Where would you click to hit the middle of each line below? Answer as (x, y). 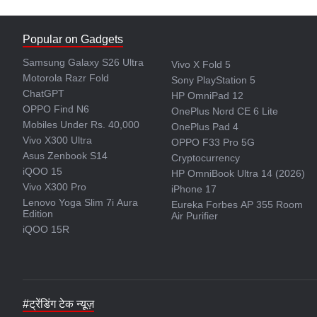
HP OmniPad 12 (208, 96)
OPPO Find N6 (56, 109)
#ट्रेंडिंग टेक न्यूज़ (58, 304)
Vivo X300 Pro (54, 187)
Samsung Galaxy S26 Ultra (83, 62)
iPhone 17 (194, 189)
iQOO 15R (46, 229)
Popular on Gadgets (73, 39)
